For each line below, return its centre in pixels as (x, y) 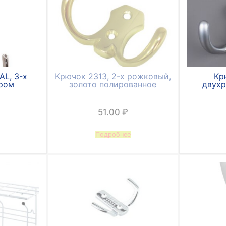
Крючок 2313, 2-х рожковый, (113, 76)
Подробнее (113, 135)
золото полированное (113, 84)
